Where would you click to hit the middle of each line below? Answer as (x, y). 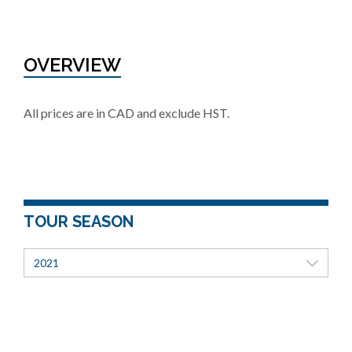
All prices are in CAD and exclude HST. (126, 113)
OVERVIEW (72, 65)
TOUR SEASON (79, 222)
